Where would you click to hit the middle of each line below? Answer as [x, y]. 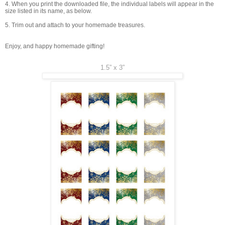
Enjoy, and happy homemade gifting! [55, 46]
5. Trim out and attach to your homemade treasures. [75, 25]
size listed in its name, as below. [48, 11]
